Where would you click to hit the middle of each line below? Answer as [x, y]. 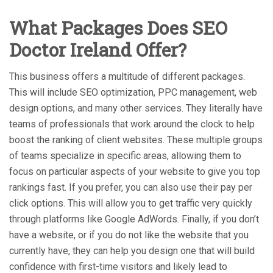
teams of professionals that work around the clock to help [132, 124]
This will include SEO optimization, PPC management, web [133, 92]
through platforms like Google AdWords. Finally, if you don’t [134, 219]
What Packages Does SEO [118, 27]
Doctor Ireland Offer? [100, 49]
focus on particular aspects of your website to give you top [135, 171]
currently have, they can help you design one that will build [132, 250]
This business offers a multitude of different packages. [127, 76]
